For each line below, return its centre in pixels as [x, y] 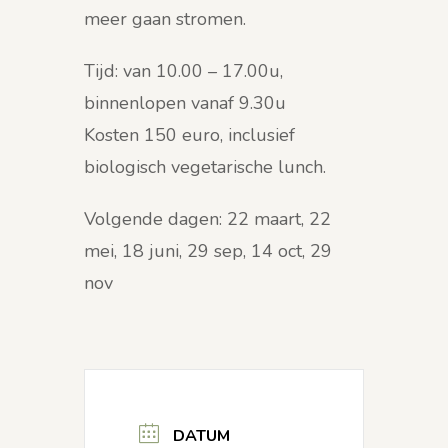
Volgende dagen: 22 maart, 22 [207, 219]
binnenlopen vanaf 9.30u [185, 103]
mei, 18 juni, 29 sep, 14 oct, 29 [208, 251]
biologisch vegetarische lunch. [205, 167]
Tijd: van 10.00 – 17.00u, [183, 71]
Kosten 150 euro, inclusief [189, 135]
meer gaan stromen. [165, 19]
